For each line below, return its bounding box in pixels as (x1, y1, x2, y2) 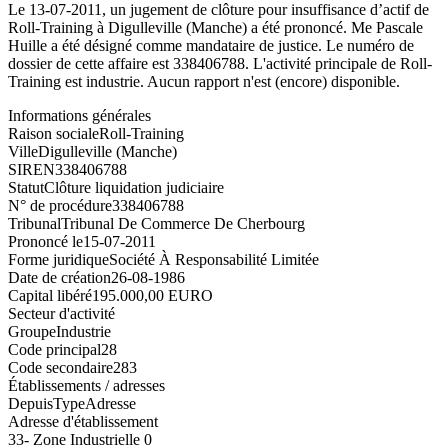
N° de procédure (8, 196, 112, 214)
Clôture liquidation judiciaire (44, 178, 224, 196)
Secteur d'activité (8, 304, 115, 322)
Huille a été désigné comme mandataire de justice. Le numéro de (8, 36, 414, 54)
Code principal (8, 340, 101, 358)
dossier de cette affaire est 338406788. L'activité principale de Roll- (8, 54, 432, 72)
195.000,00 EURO (92, 286, 213, 304)
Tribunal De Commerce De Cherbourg (61, 214, 305, 232)
